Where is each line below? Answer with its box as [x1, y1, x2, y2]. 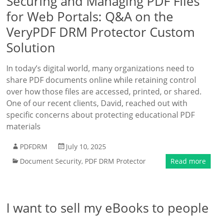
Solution [6, 39, 56, 56]
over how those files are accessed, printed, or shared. [6, 86, 202, 97]
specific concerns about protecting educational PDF [6, 109, 195, 120]
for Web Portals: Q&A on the [6, 8, 174, 25]
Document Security [20, 156, 82, 166]
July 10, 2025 [66, 142, 107, 151]
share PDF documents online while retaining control [6, 75, 197, 85]
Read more [170, 156, 206, 166]
